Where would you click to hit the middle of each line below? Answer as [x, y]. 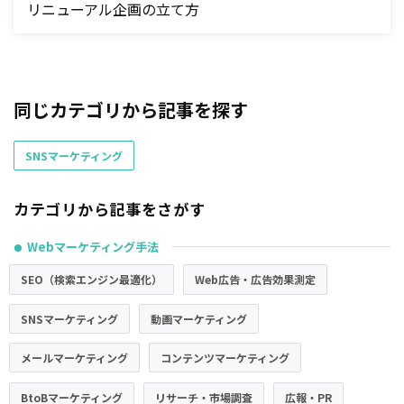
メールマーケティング [74, 358]
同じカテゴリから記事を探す [131, 110]
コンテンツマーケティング [225, 358]
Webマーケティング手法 [93, 247]
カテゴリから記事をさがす [110, 209]
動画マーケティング [199, 318]
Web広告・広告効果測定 [255, 280]
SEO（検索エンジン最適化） [92, 280]
